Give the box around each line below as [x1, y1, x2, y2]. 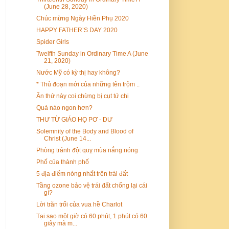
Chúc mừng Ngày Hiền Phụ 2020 [36, 14, 129, 22]
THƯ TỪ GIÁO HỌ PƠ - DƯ [36, 116, 112, 123]
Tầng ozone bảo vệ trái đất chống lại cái [36, 181, 147, 189]
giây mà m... [43, 219, 77, 227]
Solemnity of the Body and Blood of [36, 127, 133, 135]
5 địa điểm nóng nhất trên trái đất [36, 170, 128, 177]
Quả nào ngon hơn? [36, 104, 93, 111]
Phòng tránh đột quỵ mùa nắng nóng [36, 146, 138, 154]
